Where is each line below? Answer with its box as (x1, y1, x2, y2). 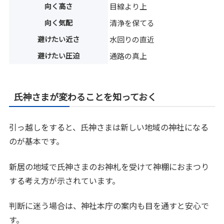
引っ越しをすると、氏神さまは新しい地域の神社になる (9, 121, 209, 133)
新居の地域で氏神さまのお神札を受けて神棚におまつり (9, 160, 209, 172)
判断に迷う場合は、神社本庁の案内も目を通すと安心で (9, 199, 209, 212)
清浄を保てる (109, 17, 155, 28)
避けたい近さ (37, 34, 80, 44)
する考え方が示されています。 (9, 174, 120, 186)
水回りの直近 (109, 34, 155, 45)
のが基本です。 (9, 135, 64, 147)
